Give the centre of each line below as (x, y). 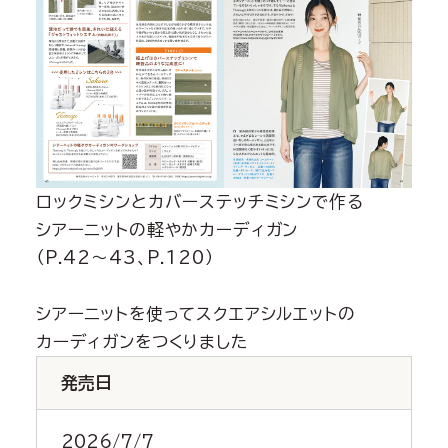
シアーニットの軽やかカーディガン (167, 230)
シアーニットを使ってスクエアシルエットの (195, 314)
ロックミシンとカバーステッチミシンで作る (199, 202)
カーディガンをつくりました (141, 342)
